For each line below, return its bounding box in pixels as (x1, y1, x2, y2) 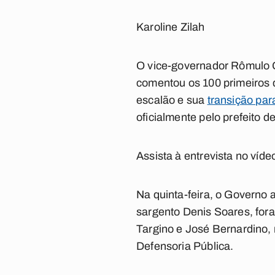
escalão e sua (136, 94, 207, 106)
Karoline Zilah (136, 21, 205, 33)
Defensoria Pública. (136, 240, 234, 252)
